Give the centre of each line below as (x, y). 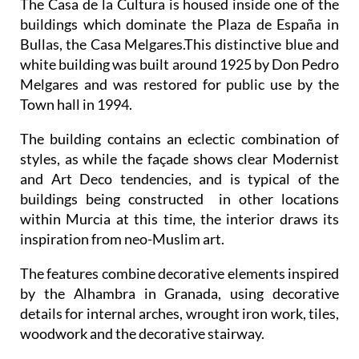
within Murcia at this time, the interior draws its (179, 219)
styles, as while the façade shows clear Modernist (179, 159)
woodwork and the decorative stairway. (142, 333)
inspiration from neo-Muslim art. (122, 239)
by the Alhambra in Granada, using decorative (179, 293)
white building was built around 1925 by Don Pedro (179, 64)
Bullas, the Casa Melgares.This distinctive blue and (179, 44)
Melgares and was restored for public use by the (179, 84)
